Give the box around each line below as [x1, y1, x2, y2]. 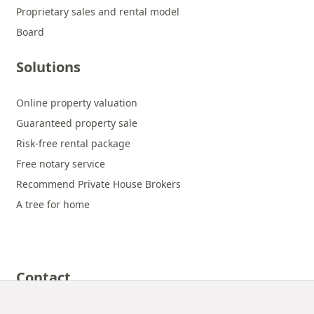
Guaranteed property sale [16, 116, 137, 130]
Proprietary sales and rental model [16, 5, 179, 18]
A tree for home [16, 198, 90, 211]
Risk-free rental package [16, 137, 130, 150]
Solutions [16, 57, 81, 76]
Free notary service [16, 157, 105, 170]
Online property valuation [16, 96, 137, 109]
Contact [16, 268, 71, 287]
